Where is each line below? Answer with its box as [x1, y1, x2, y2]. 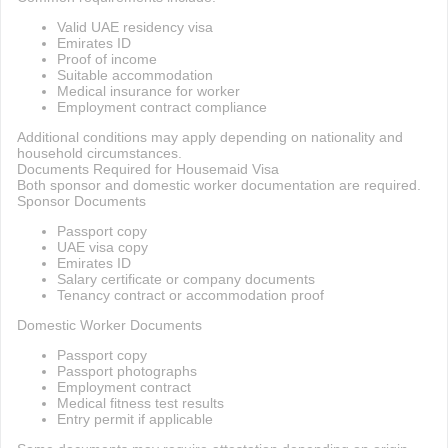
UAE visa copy [56, 239, 148, 255]
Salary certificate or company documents [56, 271, 315, 287]
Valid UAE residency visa [56, 19, 213, 35]
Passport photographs [56, 363, 197, 379]
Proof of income [56, 51, 157, 67]
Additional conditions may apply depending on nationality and [16, 129, 403, 145]
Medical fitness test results [56, 395, 224, 411]
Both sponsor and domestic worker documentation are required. [16, 177, 421, 193]
